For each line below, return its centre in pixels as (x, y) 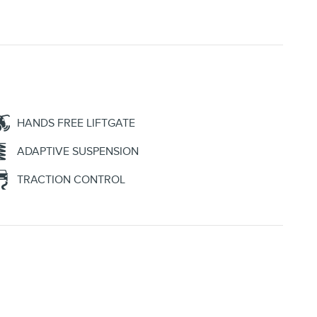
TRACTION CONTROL (71, 180)
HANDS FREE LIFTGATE (76, 123)
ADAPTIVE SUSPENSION (78, 152)
